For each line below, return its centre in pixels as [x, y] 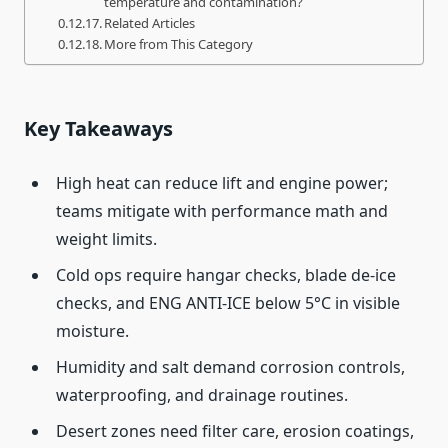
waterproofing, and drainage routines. [202, 394]
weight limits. [106, 238]
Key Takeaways [98, 128]
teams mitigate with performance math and [222, 210]
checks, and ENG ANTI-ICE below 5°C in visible [228, 302]
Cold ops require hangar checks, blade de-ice [226, 274]
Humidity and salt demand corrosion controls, [230, 366]
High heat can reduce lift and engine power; [222, 182]
